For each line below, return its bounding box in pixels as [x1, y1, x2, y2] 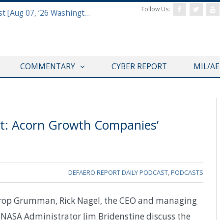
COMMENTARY [20, 61, 75, 72]
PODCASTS [171, 168, 203, 177]
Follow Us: [141, 5, 173, 13]
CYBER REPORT [111, 61, 167, 72]
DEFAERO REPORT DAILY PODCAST [68, 168, 168, 177]
